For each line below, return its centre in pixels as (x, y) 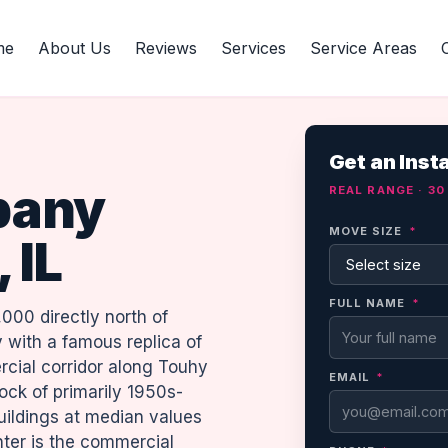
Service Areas (363, 48)
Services (253, 48)
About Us (74, 48)
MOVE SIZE (367, 231)
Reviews (166, 48)
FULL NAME (369, 303)
